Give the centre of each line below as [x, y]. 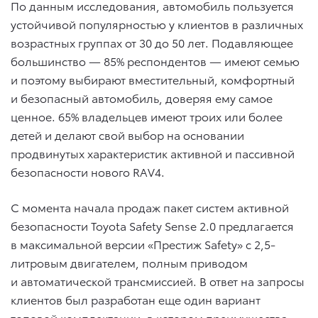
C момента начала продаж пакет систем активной [150, 207]
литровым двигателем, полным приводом [129, 262]
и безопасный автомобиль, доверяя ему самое [142, 97]
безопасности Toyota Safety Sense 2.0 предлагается [152, 225]
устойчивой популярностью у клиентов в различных [157, 23]
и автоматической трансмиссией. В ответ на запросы [158, 280]
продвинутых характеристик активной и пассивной [153, 153]
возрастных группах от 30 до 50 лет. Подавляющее [152, 42]
